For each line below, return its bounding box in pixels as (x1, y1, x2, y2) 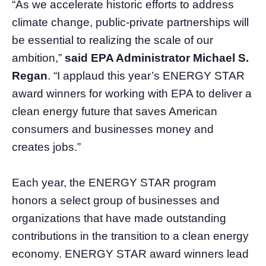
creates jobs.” (12, 140, 81, 153)
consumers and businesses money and (12, 122, 214, 135)
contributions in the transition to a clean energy (12, 229, 249, 242)
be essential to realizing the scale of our (12, 33, 213, 46)
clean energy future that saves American (12, 104, 217, 118)
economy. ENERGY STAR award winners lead (12, 247, 249, 260)
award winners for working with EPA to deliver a (12, 87, 252, 100)
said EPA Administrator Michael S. (65, 51, 249, 64)
